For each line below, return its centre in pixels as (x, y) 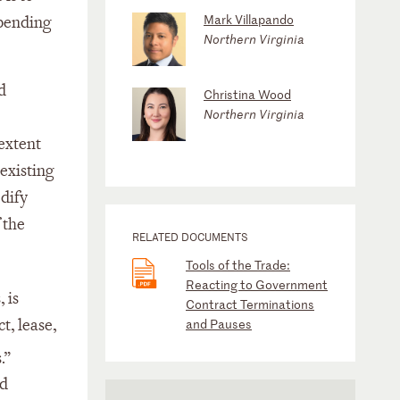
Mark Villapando (249, 19)
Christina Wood (247, 94)
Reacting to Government (257, 284)
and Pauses (219, 324)
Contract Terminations (250, 304)
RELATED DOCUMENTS (190, 237)
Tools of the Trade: (238, 265)
